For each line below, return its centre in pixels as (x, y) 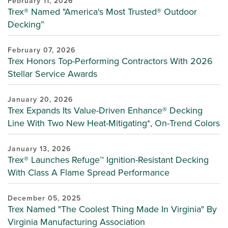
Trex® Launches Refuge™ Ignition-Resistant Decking (108, 160)
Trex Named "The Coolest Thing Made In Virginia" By (112, 209)
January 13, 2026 (39, 149)
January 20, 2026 (40, 99)
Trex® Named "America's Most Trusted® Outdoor (102, 12)
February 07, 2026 (41, 50)
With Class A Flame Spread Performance (89, 173)
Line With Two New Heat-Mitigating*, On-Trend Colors (114, 123)
